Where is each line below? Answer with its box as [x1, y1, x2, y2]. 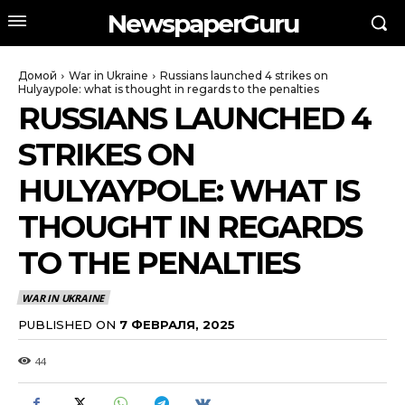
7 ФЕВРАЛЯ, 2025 [119, 316, 235, 332]
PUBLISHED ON [18, 316, 116, 332]
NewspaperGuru [107, 7, 298, 39]
